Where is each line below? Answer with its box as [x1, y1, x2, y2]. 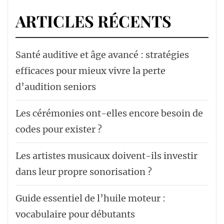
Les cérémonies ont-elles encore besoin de [15, 107, 203, 119]
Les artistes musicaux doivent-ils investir [15, 150, 197, 162]
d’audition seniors [15, 81, 96, 93]
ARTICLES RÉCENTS [15, 10, 171, 32]
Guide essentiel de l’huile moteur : [15, 192, 165, 204]
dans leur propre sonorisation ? [15, 166, 152, 178]
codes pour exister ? [15, 123, 102, 135]
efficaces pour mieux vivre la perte [15, 65, 165, 77]
